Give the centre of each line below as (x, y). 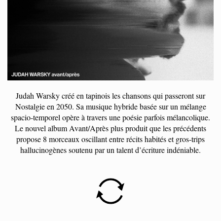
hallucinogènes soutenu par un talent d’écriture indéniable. (110, 150)
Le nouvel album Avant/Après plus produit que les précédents (110, 128)
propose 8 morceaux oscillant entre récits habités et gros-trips (110, 139)
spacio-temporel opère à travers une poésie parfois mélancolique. (110, 117)
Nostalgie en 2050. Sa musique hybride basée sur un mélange (110, 106)
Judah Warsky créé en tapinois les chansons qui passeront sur (110, 95)
